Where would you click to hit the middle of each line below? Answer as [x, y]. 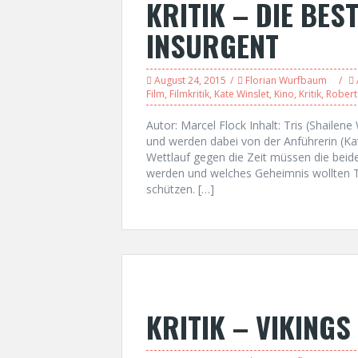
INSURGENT [213, 45]
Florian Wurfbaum [286, 80]
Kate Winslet [242, 94]
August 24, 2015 [190, 80]
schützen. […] [180, 189]
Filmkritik [189, 94]
